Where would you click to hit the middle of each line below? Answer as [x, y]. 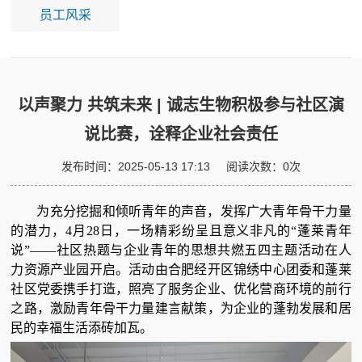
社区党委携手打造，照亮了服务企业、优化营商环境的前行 [181, 289]
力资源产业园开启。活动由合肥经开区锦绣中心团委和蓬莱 [181, 270]
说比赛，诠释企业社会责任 [181, 135]
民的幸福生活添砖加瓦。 [82, 328]
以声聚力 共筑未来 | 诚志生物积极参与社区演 [181, 105]
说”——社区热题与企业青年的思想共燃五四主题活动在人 [181, 250]
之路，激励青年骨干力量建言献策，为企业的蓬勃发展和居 [181, 309]
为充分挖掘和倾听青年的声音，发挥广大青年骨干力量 [194, 212]
